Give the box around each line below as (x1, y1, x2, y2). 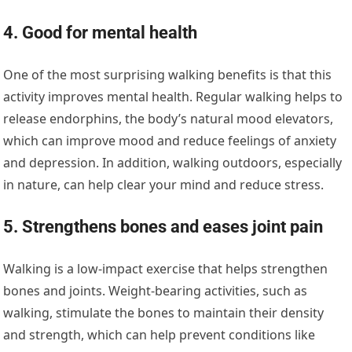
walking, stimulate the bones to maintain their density (3, 304, 324, 322)
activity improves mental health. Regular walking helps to (3, 88, 343, 106)
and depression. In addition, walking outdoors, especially (3, 154, 343, 172)
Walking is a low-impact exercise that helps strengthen (3, 260, 328, 278)
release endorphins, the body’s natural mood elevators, (3, 110, 334, 128)
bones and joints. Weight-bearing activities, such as (3, 282, 308, 300)
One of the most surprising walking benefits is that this (3, 66, 332, 84)
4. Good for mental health (3, 23, 198, 43)
